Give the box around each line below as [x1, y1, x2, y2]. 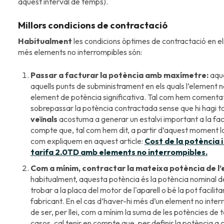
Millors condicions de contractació [17, 19, 167, 31]
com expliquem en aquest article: [30, 135, 144, 146]
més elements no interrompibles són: [17, 46, 142, 57]
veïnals [30, 113, 57, 124]
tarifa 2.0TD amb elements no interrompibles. [30, 146, 207, 157]
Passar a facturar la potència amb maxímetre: [30, 69, 208, 80]
